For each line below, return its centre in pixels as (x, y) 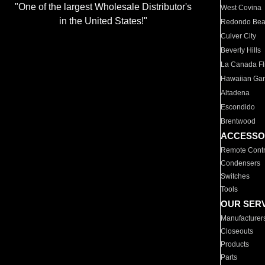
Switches (235, 176)
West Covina (241, 8)
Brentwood (238, 121)
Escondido (238, 107)
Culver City (239, 36)
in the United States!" (103, 21)
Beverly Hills (241, 50)
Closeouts (237, 231)
